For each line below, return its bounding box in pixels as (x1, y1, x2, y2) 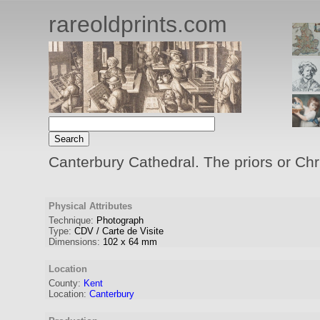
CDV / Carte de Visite (74, 226, 164, 236)
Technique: (49, 215, 94, 226)
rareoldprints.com (49, 11, 227, 37)
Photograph (96, 215, 144, 226)
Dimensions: (49, 236, 100, 247)
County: (49, 278, 81, 289)
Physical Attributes (49, 201, 132, 211)
